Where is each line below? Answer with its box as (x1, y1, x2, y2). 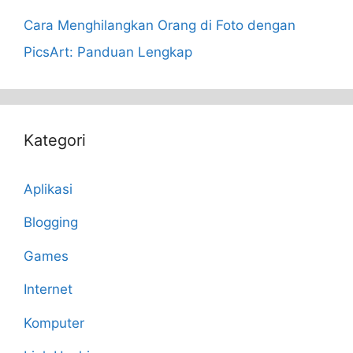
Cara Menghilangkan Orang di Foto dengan (24, 17, 295, 33)
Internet (24, 281, 72, 298)
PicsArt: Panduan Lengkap (24, 43, 192, 60)
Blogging (24, 214, 78, 231)
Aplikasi (24, 180, 72, 197)
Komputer (24, 314, 84, 331)
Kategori (24, 130, 86, 150)
